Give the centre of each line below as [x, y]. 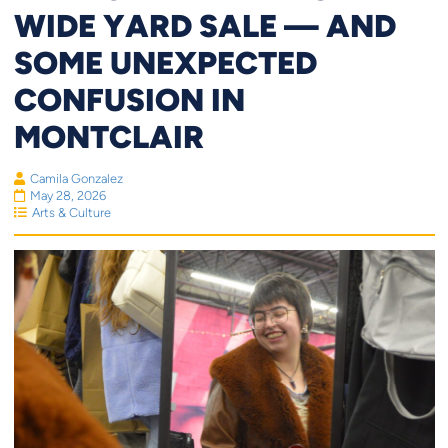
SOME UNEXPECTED [165, 61]
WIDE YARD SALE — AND [204, 24]
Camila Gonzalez [76, 178]
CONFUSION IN [129, 98]
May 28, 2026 [67, 195]
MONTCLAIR [108, 135]
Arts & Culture [71, 212]
